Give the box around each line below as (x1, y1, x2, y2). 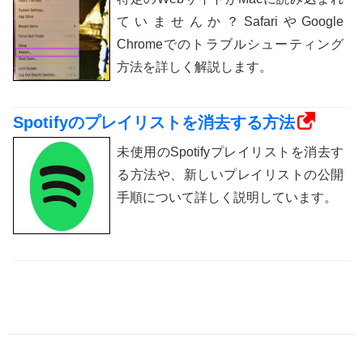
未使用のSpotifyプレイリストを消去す (117, 145, 344, 160)
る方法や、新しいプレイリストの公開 (117, 168, 344, 182)
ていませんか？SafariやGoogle (117, 15, 344, 29)
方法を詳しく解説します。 (117, 60, 272, 75)
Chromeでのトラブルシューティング (117, 37, 344, 52)
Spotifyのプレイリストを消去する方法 (13, 113, 295, 132)
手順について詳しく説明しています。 (117, 190, 337, 205)
